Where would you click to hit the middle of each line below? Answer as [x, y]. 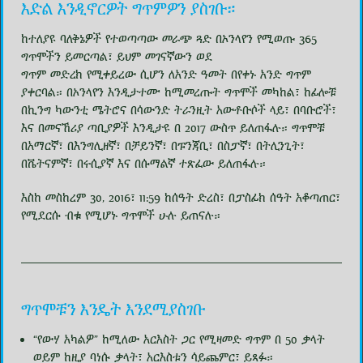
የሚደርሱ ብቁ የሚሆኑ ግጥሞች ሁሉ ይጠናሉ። [120, 216]
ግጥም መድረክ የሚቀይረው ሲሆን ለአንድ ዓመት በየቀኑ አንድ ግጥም [166, 75]
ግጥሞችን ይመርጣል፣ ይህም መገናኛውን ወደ [116, 57]
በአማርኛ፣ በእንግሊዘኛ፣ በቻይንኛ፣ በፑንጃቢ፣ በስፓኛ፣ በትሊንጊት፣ [162, 146]
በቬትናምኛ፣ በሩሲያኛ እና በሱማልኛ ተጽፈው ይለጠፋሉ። [143, 164]
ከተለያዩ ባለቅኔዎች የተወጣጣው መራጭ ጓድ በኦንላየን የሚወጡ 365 [169, 39]
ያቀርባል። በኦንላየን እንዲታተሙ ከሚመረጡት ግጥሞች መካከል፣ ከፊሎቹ [178, 93]
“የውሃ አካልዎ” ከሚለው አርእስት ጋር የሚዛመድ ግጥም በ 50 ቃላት [179, 340]
